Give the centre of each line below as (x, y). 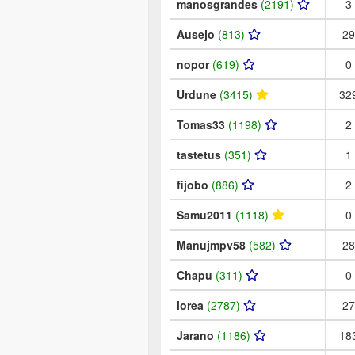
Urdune (198, 94)
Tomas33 (202, 124)
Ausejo (197, 34)
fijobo (194, 184)
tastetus (200, 154)
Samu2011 (206, 214)
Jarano (197, 335)
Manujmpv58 (213, 244)
